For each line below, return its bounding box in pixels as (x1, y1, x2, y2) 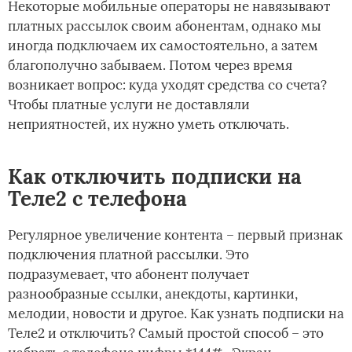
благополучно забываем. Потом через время (8, 56, 292, 74)
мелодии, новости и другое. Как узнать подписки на (8, 304, 344, 322)
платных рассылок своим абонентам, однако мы (8, 16, 321, 35)
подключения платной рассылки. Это (8, 245, 249, 263)
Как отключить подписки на (8, 163, 302, 189)
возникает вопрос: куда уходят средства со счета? (8, 75, 327, 93)
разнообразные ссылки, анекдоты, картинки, (8, 284, 298, 302)
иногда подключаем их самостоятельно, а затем (8, 36, 318, 54)
